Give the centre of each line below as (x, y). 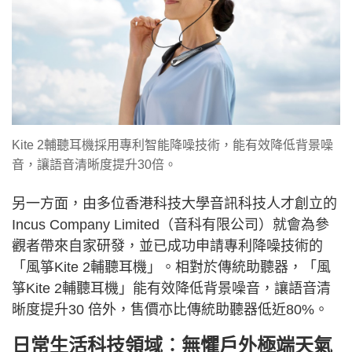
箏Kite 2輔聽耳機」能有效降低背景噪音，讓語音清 (171, 288)
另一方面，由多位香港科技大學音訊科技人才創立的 (174, 203)
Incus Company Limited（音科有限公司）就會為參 (170, 224)
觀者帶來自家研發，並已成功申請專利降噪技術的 (167, 246)
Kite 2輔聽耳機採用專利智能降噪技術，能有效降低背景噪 (172, 145)
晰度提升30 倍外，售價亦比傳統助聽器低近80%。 (170, 309)
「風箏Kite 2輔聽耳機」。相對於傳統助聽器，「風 (171, 267)
